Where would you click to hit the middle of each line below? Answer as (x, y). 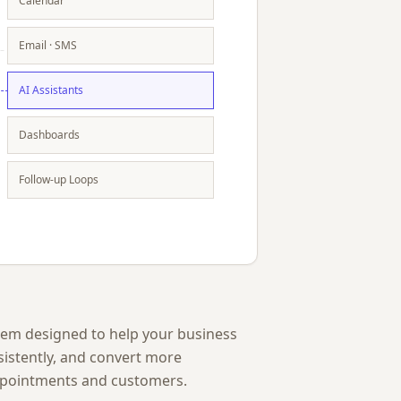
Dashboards (49, 135)
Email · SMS (47, 45)
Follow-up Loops (58, 179)
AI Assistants (51, 90)
